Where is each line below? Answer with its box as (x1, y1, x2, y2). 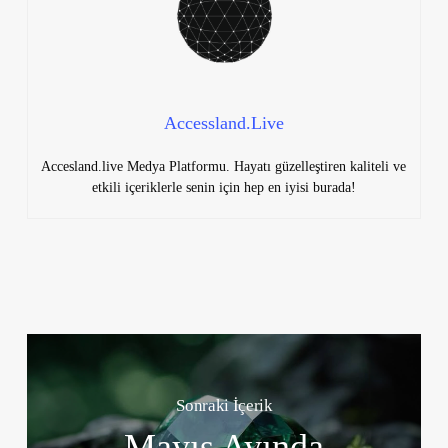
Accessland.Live (163, 112, 284, 133)
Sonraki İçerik (176, 396, 273, 416)
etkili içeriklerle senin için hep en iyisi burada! (91, 179, 356, 195)
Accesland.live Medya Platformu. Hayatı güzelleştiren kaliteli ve (41, 158, 407, 174)
